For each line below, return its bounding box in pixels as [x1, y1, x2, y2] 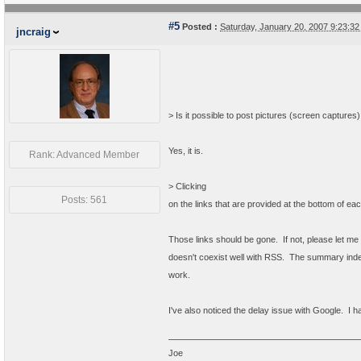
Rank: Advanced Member [29, 149, 140, 160]
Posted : [180, 22, 218, 31]
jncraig [16, 26, 51, 38]
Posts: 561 [61, 194, 108, 205]
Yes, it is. [168, 146, 203, 156]
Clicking [176, 181, 206, 191]
